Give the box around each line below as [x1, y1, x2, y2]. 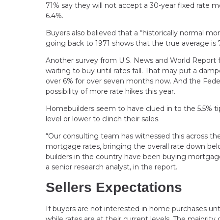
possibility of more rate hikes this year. [46, 86, 175, 96]
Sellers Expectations [46, 179, 182, 195]
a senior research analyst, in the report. [46, 162, 177, 171]
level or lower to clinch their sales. [46, 114, 162, 123]
